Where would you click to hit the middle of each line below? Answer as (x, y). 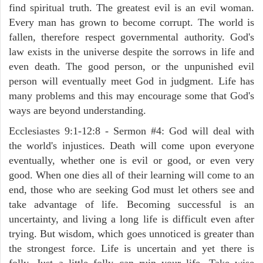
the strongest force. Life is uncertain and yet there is (131, 248)
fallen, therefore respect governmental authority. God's (131, 37)
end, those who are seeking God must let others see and (131, 189)
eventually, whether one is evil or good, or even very (131, 160)
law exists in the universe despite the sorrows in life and (131, 51)
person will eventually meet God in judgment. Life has (131, 81)
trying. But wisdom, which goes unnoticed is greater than (131, 233)
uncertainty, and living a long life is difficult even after (131, 219)
